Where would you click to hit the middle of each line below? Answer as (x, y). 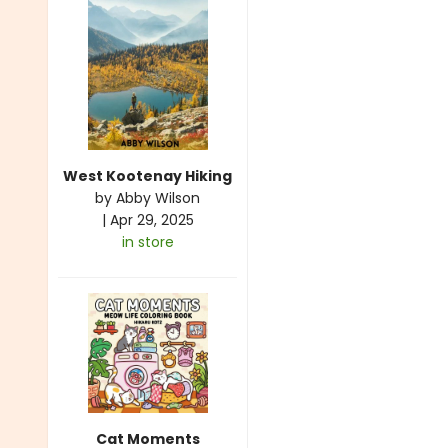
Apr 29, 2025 (151, 219)
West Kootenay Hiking (147, 175)
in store (147, 241)
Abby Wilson (158, 197)
